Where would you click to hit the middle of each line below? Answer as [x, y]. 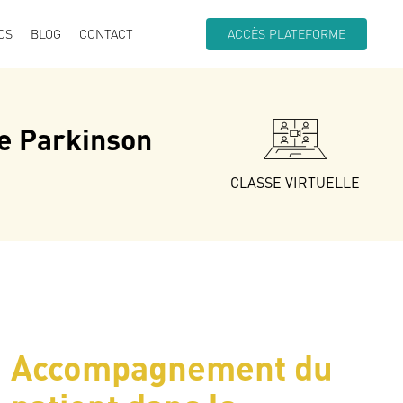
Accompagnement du [172, 367]
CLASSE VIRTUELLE [295, 183]
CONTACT [106, 34]
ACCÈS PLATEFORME [287, 34]
